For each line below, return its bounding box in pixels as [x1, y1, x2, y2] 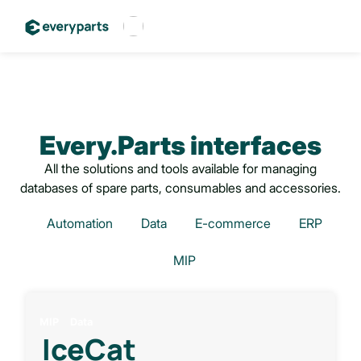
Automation [47, 215, 113, 232]
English [115, 122, 160, 139]
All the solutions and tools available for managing [44, 160, 317, 176]
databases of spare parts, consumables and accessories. [20, 180, 341, 196]
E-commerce [195, 215, 271, 232]
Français [115, 58, 167, 74]
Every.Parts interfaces [39, 130, 322, 161]
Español [115, 90, 164, 106]
